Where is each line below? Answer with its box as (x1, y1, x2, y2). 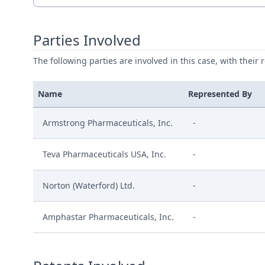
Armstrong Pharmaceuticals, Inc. (43, 117, 173, 128)
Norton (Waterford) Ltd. (43, 180, 135, 191)
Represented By (188, 88, 252, 99)
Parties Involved (33, 30, 141, 50)
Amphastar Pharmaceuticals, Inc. (43, 211, 174, 222)
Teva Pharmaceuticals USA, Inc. (43, 148, 166, 160)
